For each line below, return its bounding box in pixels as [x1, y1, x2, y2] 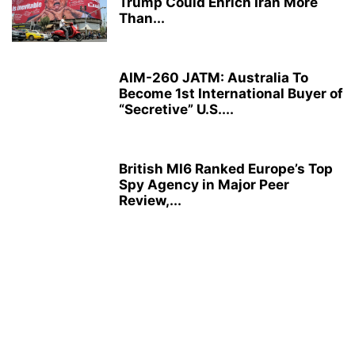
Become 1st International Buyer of [119, 86, 343, 101]
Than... [119, 10, 165, 26]
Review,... [119, 193, 181, 208]
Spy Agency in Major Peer [119, 177, 289, 193]
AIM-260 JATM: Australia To [119, 70, 308, 86]
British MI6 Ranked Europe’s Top [119, 161, 333, 177]
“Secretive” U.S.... [119, 101, 234, 117]
